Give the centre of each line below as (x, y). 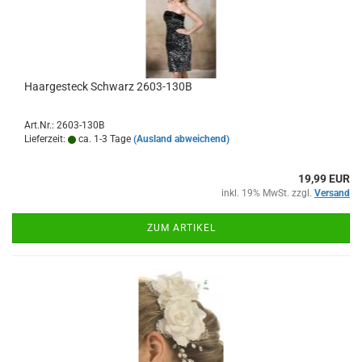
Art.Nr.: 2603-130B (64, 125)
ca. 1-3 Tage (103, 139)
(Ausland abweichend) (181, 139)
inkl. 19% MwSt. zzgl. (268, 193)
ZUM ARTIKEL (181, 228)
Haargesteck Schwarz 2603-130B (108, 86)
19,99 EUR (324, 179)
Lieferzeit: (46, 139)
